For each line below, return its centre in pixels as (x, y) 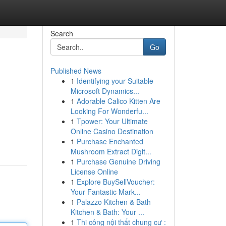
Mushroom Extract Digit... (111, 151)
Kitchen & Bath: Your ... (107, 212)
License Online (94, 172)
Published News (76, 71)
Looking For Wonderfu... (109, 111)
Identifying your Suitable (115, 81)
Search (62, 33)
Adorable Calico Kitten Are (118, 101)
